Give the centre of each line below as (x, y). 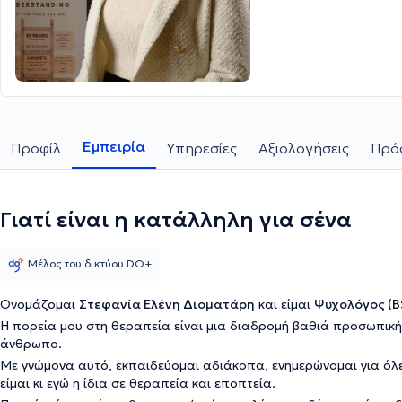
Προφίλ (36, 148)
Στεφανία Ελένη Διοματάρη (167, 304)
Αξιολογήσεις (304, 148)
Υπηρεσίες (202, 148)
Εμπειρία (114, 146)
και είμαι (284, 304)
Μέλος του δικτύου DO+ (90, 263)
